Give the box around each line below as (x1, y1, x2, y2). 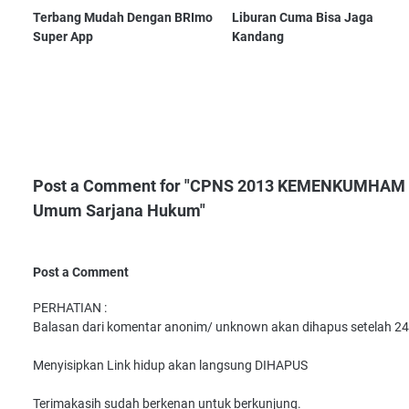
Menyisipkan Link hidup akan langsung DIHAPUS (33, 358, 308, 373)
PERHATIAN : (33, 300, 107, 316)
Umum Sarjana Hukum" (33, 201, 205, 221)
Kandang (232, 29, 285, 45)
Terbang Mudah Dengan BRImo (33, 10, 213, 26)
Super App (33, 29, 93, 45)
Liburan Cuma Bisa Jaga (232, 10, 374, 26)
